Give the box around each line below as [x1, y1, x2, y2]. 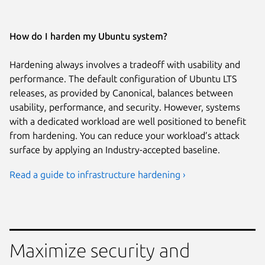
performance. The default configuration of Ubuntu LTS [9, 73, 237, 84]
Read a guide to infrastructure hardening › [9, 169, 186, 180]
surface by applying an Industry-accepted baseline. [9, 144, 220, 155]
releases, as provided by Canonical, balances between [9, 87, 233, 98]
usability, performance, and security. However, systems [9, 101, 240, 112]
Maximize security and [9, 240, 190, 261]
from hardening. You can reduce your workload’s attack [9, 130, 240, 141]
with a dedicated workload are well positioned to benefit [9, 115, 246, 127]
